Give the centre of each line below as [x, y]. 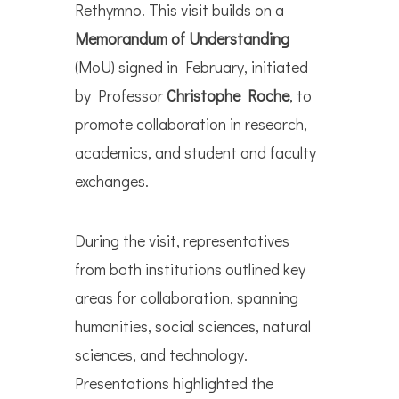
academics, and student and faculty [195, 153]
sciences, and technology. [161, 355]
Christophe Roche [228, 96]
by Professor [121, 96]
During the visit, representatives [182, 241]
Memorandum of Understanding [182, 39]
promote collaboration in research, [191, 124]
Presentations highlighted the [174, 383]
